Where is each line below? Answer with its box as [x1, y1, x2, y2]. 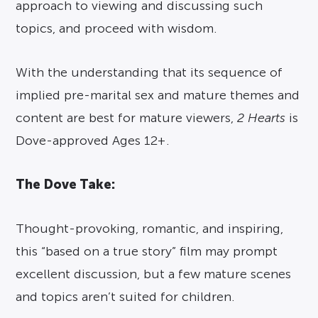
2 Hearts [237, 111, 286, 125]
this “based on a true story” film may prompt [16, 244, 278, 258]
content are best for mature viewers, [16, 111, 238, 125]
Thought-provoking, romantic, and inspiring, [16, 221, 284, 236]
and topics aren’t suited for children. [16, 290, 236, 304]
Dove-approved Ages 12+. [16, 133, 170, 148]
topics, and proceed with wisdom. [16, 21, 218, 35]
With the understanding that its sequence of [16, 65, 283, 79]
